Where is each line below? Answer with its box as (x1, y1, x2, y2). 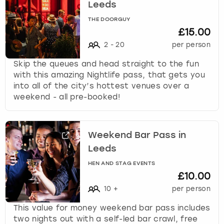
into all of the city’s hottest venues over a (13, 81, 189, 90)
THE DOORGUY (88, 16, 130, 22)
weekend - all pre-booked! (13, 92, 120, 101)
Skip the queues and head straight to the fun (13, 59, 199, 68)
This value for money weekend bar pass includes (13, 203, 210, 212)
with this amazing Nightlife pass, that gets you (13, 70, 205, 79)
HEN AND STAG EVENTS (88, 160, 155, 166)
